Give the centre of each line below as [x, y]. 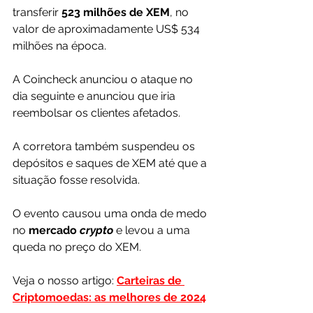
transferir [37, 13]
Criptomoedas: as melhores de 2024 [109, 298]
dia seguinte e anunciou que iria [95, 96]
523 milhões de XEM [116, 13]
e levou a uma [154, 231]
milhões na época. [59, 46]
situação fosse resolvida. [76, 180]
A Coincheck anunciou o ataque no [104, 80]
